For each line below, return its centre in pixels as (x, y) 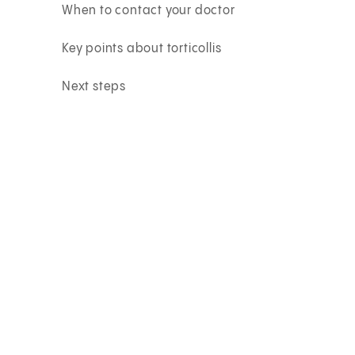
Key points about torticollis (142, 48)
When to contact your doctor (149, 10)
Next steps (94, 86)
